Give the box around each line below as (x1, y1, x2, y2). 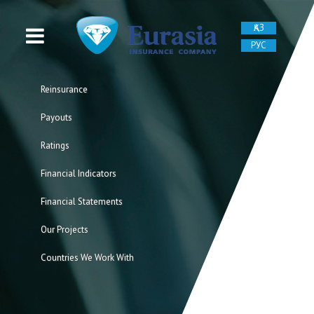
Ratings (40, 139, 69, 151)
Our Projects (40, 224, 88, 235)
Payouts (40, 111, 72, 123)
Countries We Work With (40, 252, 134, 264)
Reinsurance (40, 83, 88, 95)
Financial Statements (40, 196, 123, 207)
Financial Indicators (40, 168, 116, 179)
